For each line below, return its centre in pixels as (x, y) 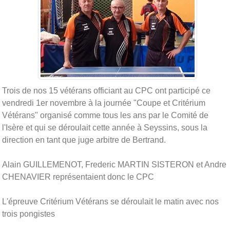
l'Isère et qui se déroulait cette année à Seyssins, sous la (105, 127)
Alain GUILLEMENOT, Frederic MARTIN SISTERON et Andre (114, 164)
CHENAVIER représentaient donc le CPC (78, 177)
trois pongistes (28, 214)
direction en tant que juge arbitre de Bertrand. (84, 140)
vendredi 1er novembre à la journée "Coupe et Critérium (104, 103)
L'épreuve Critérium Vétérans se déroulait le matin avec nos (110, 201)
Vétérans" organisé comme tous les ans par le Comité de (105, 115)
